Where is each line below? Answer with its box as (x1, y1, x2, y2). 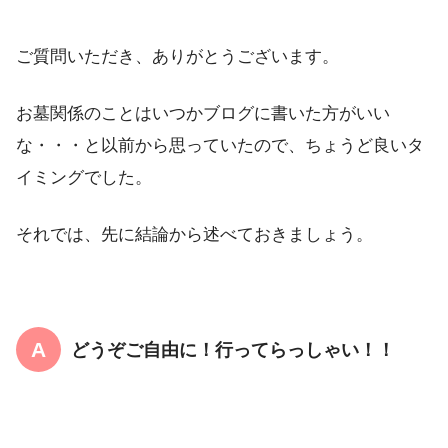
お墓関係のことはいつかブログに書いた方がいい (16, 103, 390, 123)
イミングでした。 (16, 167, 152, 187)
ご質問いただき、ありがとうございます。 (16, 46, 339, 66)
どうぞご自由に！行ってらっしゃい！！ (71, 340, 395, 361)
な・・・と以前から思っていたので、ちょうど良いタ (16, 135, 424, 155)
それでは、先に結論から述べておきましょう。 (16, 225, 373, 245)
